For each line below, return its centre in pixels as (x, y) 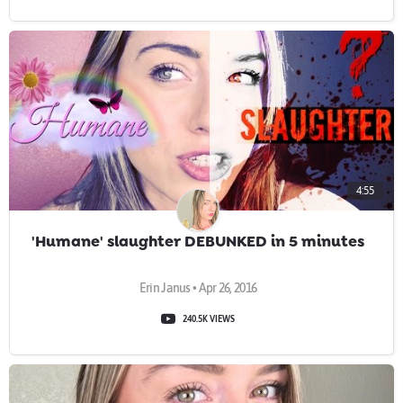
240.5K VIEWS (209, 318)
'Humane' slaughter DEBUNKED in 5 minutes (198, 241)
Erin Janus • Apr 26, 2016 (198, 288)
